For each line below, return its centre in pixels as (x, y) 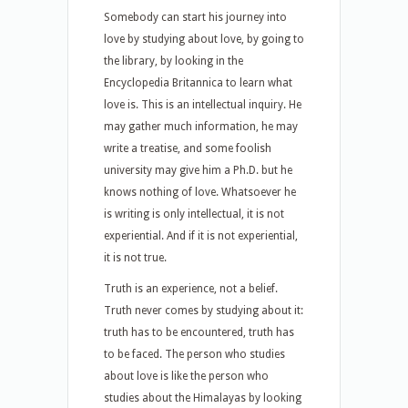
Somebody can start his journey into (195, 17)
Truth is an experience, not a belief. (191, 289)
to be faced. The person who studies (194, 354)
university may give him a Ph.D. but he (198, 170)
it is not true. (135, 258)
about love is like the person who (186, 376)
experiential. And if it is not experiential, (201, 236)
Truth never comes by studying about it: (204, 311)
